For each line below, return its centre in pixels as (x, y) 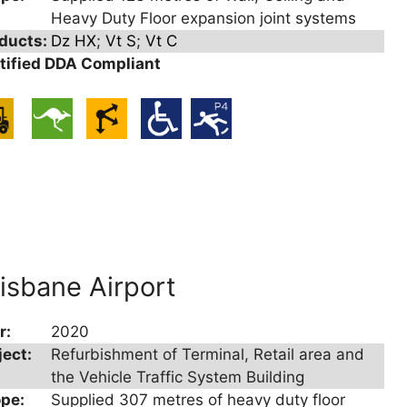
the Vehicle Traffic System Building (178, 377)
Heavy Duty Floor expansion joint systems (204, 18)
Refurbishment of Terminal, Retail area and (208, 355)
